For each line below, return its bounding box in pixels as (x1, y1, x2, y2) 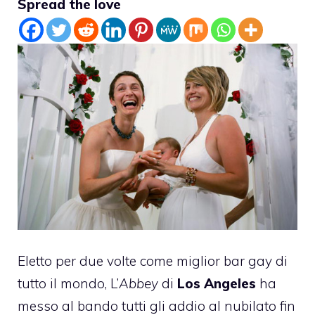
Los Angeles (177, 275, 256, 292)
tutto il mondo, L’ (18, 275, 119, 292)
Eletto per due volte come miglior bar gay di (18, 252, 288, 270)
